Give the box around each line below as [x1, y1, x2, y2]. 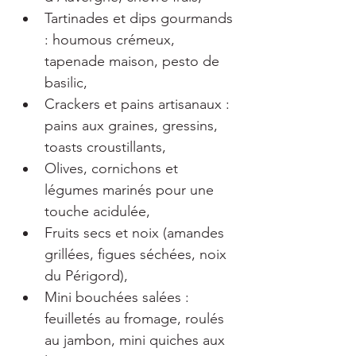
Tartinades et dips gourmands [44, 10, 237, 27]
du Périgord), [44, 267, 128, 284]
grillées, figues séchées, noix [44, 246, 230, 263]
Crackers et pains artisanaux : [44, 95, 234, 113]
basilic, [44, 74, 87, 91]
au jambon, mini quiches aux [44, 331, 229, 349]
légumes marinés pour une [44, 181, 218, 199]
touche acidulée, [44, 203, 150, 220]
